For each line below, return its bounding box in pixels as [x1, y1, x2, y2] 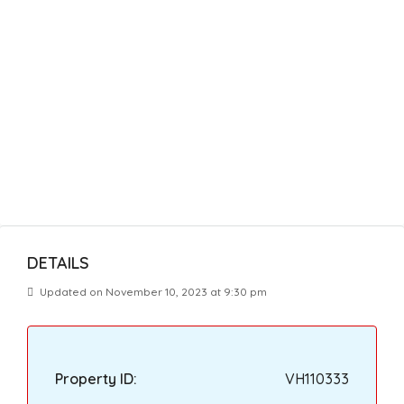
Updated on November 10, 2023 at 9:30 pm [37, 285, 267, 298]
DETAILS [27, 252, 89, 273]
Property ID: [55, 370, 137, 388]
